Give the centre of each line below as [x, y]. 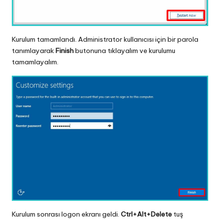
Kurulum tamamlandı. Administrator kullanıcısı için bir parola [105, 40]
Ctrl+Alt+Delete [146, 214]
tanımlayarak [34, 51]
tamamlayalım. [35, 62]
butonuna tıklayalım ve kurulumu [125, 51]
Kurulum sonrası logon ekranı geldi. [66, 214]
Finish [65, 51]
